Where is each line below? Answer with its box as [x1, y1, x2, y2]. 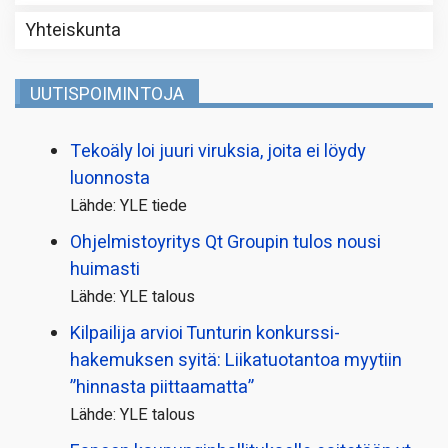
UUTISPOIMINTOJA [30, 80, 184, 108]
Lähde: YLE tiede [70, 193, 187, 218]
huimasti [70, 255, 140, 283]
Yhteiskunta [25, 16, 121, 44]
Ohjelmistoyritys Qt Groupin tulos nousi [70, 228, 381, 256]
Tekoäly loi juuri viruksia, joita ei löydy [70, 137, 366, 165]
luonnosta [70, 164, 150, 192]
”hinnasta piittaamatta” [70, 373, 254, 401]
